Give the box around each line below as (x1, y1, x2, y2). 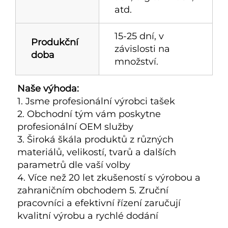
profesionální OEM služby (17, 121, 136, 132)
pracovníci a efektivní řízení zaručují (17, 197, 181, 209)
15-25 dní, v (115, 30, 164, 42)
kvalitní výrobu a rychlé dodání (17, 210, 161, 221)
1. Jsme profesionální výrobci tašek (17, 95, 178, 107)
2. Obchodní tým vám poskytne (17, 108, 161, 120)
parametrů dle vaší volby (17, 159, 133, 170)
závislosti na (115, 43, 170, 54)
